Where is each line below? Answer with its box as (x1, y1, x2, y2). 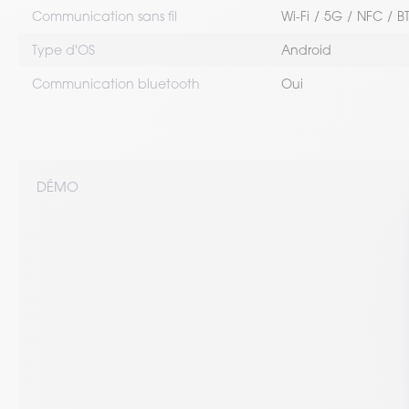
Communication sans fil (32, 8, 177, 24)
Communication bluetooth (32, 76, 200, 91)
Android (281, 42, 331, 58)
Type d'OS (32, 42, 95, 58)
